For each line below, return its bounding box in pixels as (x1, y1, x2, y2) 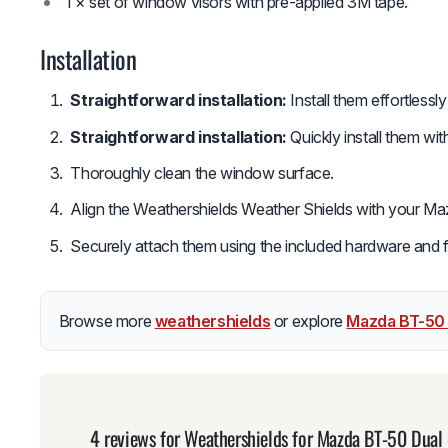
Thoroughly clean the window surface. (70, 162, 334, 183)
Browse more (58, 310, 155, 331)
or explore (270, 310, 347, 331)
